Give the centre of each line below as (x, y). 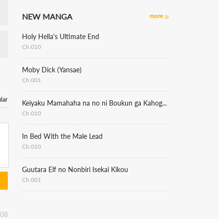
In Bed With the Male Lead (62, 136)
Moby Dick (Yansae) (52, 70)
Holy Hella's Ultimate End (61, 36)
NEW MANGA (47, 16)
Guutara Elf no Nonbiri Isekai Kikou (75, 169)
